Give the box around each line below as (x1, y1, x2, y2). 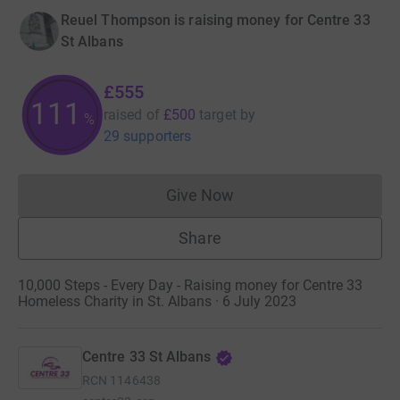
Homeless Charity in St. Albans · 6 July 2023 (18, 293, 296, 311)
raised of (104, 106, 160, 124)
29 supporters (104, 128, 192, 146)
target (199, 106, 237, 124)
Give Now (165, 186, 235, 205)
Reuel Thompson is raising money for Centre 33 (61, 12, 371, 29)
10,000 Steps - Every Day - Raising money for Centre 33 (18, 277, 362, 295)
